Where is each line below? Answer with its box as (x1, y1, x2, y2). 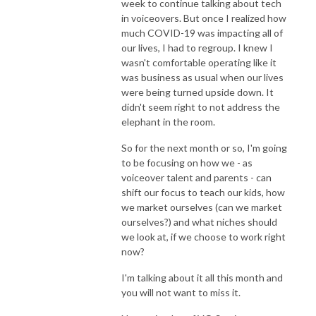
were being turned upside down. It (121, 85, 274, 98)
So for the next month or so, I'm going (121, 141, 287, 154)
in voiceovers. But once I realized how (121, 11, 286, 24)
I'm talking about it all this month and (121, 271, 283, 284)
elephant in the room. (121, 115, 215, 128)
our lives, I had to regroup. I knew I (121, 41, 273, 54)
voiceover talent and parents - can (121, 171, 272, 183)
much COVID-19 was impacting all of (121, 26, 283, 39)
